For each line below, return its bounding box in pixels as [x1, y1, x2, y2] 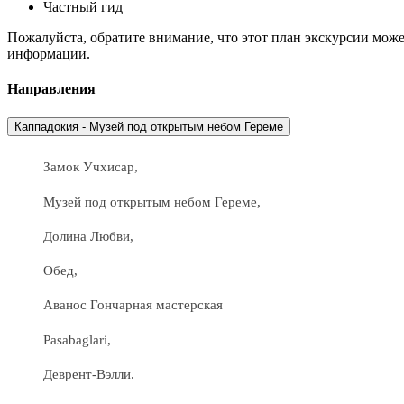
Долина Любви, [43, 227, 133, 243]
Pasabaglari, [43, 331, 111, 347]
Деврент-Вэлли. [43, 366, 134, 382]
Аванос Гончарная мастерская [43, 297, 223, 313]
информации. [7, 45, 90, 61]
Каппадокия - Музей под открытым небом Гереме [89, 120, 283, 134]
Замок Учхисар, [43, 159, 138, 175]
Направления [7, 81, 96, 97]
